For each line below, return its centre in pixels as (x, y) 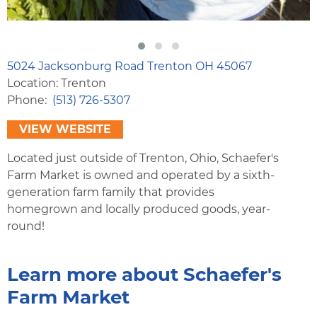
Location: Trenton (57, 83)
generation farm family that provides (111, 192)
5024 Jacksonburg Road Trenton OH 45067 (129, 67)
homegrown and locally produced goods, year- (139, 209)
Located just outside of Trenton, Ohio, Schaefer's (143, 158)
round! (26, 226)
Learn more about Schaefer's (144, 275)
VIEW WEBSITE (65, 129)
